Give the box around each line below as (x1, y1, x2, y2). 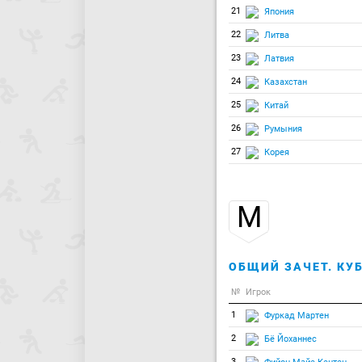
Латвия (264, 53, 294, 64)
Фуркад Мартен (264, 309, 329, 321)
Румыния (264, 123, 302, 134)
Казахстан (264, 76, 307, 87)
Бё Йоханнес (264, 333, 317, 344)
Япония (264, 6, 294, 17)
